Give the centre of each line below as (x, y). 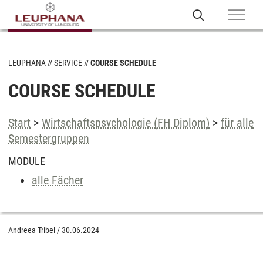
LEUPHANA (27, 63)
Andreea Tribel (32, 230)
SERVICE (68, 63)
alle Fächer (58, 180)
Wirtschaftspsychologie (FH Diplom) (126, 123)
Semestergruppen (49, 139)
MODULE (27, 161)
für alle (237, 123)
